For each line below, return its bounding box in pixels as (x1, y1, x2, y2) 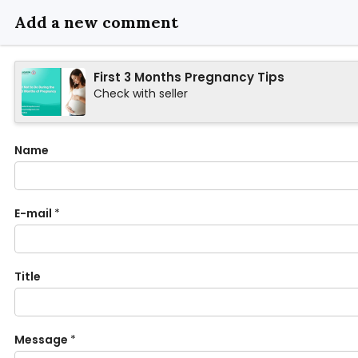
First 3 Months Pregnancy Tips (93, 69, 284, 86)
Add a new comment (14, 12, 178, 32)
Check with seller (93, 86, 188, 101)
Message (14, 332, 68, 348)
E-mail (14, 205, 52, 221)
